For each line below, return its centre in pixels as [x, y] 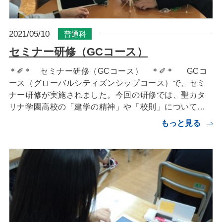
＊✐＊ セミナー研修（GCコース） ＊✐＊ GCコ [108, 71]
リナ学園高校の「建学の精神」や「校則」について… [107, 106]
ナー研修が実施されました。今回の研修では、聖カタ [107, 94]
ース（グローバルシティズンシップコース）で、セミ [107, 83]
